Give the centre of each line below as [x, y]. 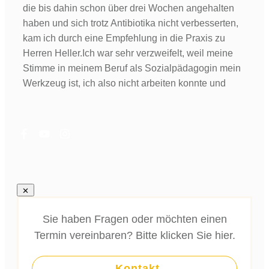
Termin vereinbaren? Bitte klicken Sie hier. [134, 236]
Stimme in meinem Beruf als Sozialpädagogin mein [132, 68]
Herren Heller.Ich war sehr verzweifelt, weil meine [128, 53]
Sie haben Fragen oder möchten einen [134, 219]
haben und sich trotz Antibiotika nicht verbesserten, [131, 23]
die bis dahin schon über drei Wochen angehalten [128, 8]
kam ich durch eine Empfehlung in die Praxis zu [124, 38]
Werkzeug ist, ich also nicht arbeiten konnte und [124, 83]
